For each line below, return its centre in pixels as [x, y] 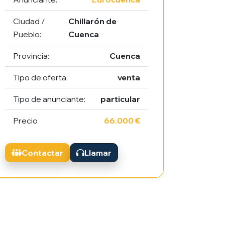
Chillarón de [93, 21]
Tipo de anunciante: [49, 99]
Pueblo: [27, 34]
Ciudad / [29, 21]
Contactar [43, 153]
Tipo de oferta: [41, 78]
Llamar [98, 153]
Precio [26, 121]
